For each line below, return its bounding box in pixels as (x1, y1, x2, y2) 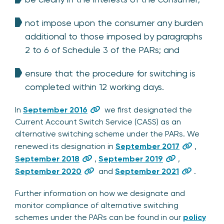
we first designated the (102, 104, 192, 114)
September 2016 (23, 104, 87, 114)
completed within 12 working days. (25, 81, 166, 92)
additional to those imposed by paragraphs (25, 30, 202, 41)
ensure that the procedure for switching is (25, 67, 195, 78)
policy (183, 212, 206, 222)
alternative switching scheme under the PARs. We (15, 128, 199, 138)
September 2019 (98, 153, 163, 163)
